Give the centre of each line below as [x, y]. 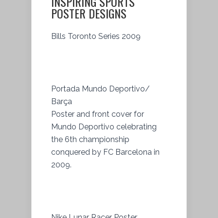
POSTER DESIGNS [89, 13]
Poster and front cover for [98, 114]
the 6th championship [90, 139]
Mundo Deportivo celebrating [104, 127]
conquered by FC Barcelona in [105, 152]
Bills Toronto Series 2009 [96, 36]
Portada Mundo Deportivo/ [100, 89]
